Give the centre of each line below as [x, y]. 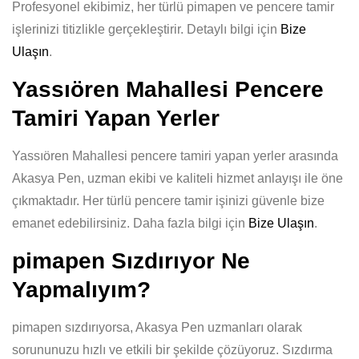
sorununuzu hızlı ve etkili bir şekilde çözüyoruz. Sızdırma [172, 350]
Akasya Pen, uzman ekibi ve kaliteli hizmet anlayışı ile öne [177, 178]
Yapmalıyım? [81, 290]
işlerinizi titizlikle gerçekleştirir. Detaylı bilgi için [146, 29]
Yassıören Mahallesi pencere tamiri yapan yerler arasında [175, 156]
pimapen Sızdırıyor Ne [131, 261]
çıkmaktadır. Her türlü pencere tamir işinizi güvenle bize [168, 201]
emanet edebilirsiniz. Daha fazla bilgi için [130, 223]
